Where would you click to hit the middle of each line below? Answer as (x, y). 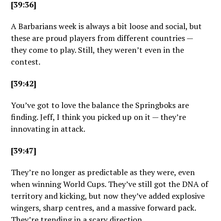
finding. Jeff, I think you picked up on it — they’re (99, 117)
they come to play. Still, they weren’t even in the (98, 50)
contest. (26, 62)
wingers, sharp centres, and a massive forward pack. (104, 208)
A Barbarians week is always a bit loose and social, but (107, 26)
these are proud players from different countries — (102, 38)
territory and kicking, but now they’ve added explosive (108, 196)
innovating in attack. (48, 129)
